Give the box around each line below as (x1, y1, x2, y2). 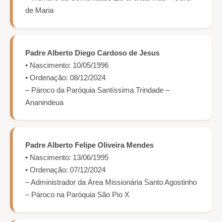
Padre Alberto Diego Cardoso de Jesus (25, 49, 160, 57)
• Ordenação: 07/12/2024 (25, 166, 106, 174)
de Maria (25, 6, 54, 15)
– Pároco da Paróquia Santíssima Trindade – (25, 86, 169, 95)
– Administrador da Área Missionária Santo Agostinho (25, 178, 197, 187)
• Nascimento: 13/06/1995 (25, 153, 109, 162)
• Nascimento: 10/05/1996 (25, 61, 109, 70)
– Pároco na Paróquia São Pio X (25, 190, 129, 199)
